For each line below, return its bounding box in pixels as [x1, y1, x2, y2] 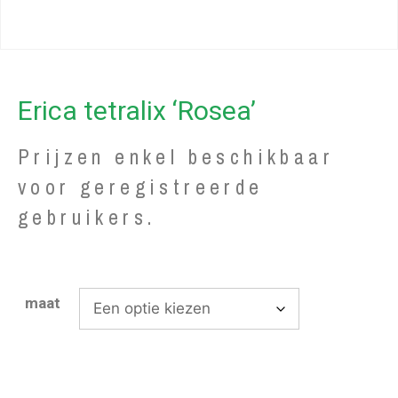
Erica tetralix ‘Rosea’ [18, 94, 256, 126]
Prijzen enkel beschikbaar [18, 142, 334, 171]
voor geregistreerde [18, 172, 264, 201]
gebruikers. [18, 203, 156, 231]
